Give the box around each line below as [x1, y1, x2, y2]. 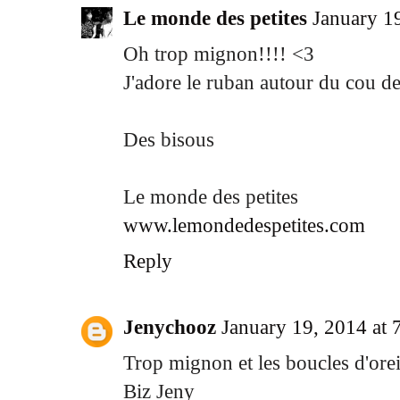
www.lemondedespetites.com [123, 213, 365, 237]
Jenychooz [123, 314, 216, 338]
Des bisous [123, 128, 214, 152]
